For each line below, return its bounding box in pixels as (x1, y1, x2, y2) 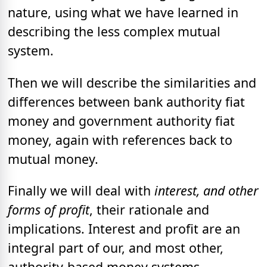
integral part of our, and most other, (8, 238, 223, 256)
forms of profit (8, 200, 89, 218)
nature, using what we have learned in (8, 4, 238, 21)
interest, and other (154, 181, 258, 199)
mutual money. (8, 150, 98, 167)
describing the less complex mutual (8, 23, 221, 41)
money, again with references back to (8, 131, 232, 148)
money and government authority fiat (8, 111, 235, 129)
